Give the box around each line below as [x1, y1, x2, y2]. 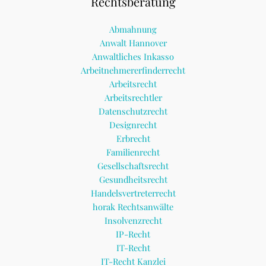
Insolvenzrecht [104, 214, 162, 227]
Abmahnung [109, 23, 157, 36]
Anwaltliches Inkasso [92, 50, 174, 63]
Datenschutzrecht [99, 105, 167, 118]
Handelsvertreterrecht [90, 187, 176, 199]
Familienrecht [106, 146, 160, 159]
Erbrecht [116, 132, 150, 145]
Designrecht [109, 119, 157, 131]
